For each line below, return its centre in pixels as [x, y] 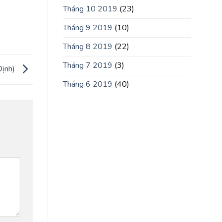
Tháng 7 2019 [88, 66]
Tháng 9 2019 [88, 28]
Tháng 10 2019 [90, 9]
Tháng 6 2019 [88, 84]
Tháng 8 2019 [88, 47]
